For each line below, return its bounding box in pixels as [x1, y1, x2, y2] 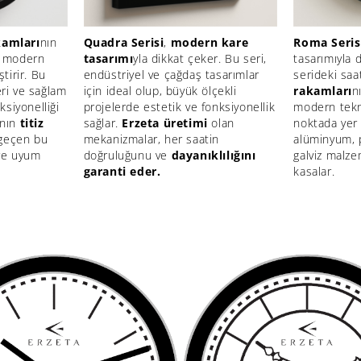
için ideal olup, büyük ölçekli [83, 82, 237, 98]
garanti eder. [83, 163, 161, 179]
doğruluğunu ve [83, 147, 172, 163]
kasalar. [293, 163, 335, 179]
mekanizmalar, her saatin [83, 131, 219, 147]
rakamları [293, 82, 352, 98]
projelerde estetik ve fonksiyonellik [83, 98, 276, 114]
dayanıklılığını [171, 147, 256, 163]
